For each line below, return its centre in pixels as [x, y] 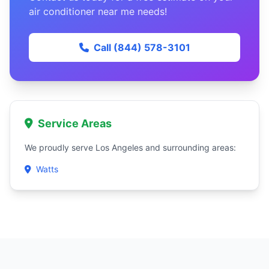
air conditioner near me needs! [98, 11]
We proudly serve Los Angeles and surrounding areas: [130, 147]
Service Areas [75, 123]
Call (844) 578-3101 [142, 47]
